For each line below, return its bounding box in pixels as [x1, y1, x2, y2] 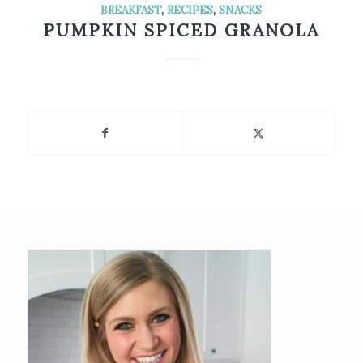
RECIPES [167, 2, 214, 17]
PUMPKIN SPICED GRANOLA [43, 19, 320, 41]
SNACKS [219, 2, 263, 17]
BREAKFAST [100, 2, 162, 17]
